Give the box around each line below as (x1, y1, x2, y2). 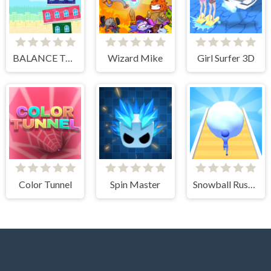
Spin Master (110, 178, 161, 191)
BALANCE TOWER (65, 52, 73, 64)
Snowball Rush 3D (248, 178, 256, 191)
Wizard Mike (108, 52, 163, 64)
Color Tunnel (18, 178, 72, 191)
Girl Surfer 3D (197, 52, 255, 64)
